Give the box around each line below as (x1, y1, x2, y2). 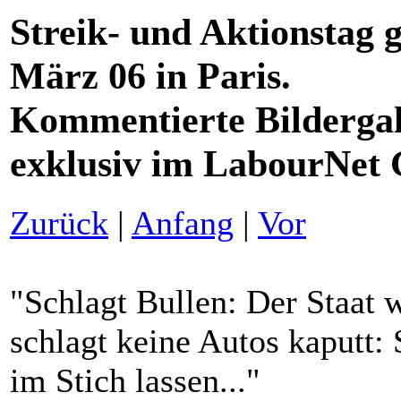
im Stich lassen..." (10, 361, 260, 399)
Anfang (132, 203, 234, 242)
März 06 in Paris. (10, 55, 291, 97)
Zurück (10, 203, 108, 242)
